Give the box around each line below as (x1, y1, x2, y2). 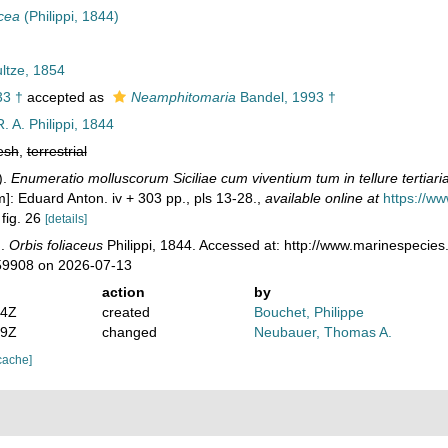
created (101, 304, 150, 320)
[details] (44, 212, 87, 226)
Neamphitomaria (130, 89, 236, 105)
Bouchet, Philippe (254, 304, 365, 320)
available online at (264, 190, 379, 206)
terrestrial (26, 143, 87, 159)
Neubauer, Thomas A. (254, 324, 393, 340)
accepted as (22, 89, 108, 105)
